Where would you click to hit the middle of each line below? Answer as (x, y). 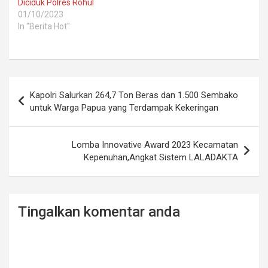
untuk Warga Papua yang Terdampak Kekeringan (124, 107)
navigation (43, 105)
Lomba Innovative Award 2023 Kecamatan (155, 144)
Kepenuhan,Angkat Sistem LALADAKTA (161, 157)
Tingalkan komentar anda (99, 211)
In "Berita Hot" (44, 26)
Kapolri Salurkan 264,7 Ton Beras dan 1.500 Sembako (134, 95)
